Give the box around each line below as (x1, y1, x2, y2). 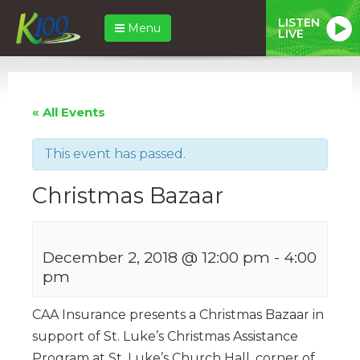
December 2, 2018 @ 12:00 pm (43, 247, 270, 267)
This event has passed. (44, 145, 186, 162)
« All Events (32, 104, 105, 120)
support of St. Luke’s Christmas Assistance (32, 328, 298, 344)
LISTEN (278, 14, 320, 30)
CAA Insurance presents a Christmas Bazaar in (32, 306, 324, 322)
